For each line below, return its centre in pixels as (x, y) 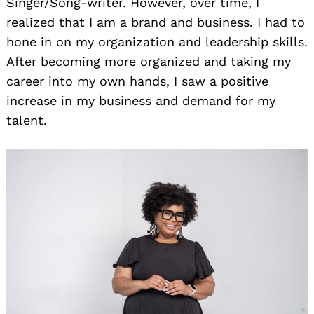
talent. (27, 121)
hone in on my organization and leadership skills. (157, 42)
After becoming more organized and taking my (149, 62)
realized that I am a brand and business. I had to (156, 22)
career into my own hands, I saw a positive (137, 81)
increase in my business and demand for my (141, 101)
